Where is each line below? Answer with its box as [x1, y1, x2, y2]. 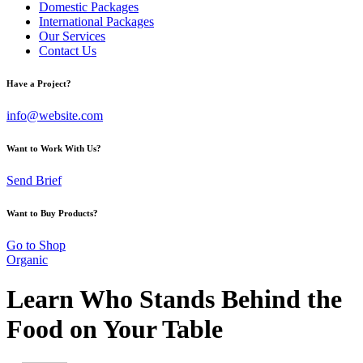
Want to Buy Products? [6, 207, 98, 218]
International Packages [39, 15, 154, 28]
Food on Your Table [6, 314, 223, 344]
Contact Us [39, 44, 96, 58]
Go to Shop [6, 237, 66, 252]
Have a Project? [6, 78, 71, 88]
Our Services [39, 29, 105, 43]
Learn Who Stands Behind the [6, 284, 342, 314]
